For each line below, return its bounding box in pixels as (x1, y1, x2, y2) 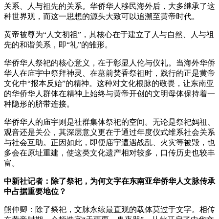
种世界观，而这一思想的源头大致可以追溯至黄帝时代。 (4, 12, 199, 21)
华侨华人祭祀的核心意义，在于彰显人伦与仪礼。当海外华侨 (4, 58, 215, 67)
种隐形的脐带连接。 (4, 99, 74, 108)
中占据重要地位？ (4, 187, 66, 196)
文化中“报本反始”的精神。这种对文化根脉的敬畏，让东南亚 (4, 79, 214, 88)
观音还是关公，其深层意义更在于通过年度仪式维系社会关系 (4, 128, 215, 136)
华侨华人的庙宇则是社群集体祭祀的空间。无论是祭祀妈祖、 (4, 117, 215, 126)
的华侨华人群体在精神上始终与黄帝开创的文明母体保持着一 (4, 89, 215, 98)
